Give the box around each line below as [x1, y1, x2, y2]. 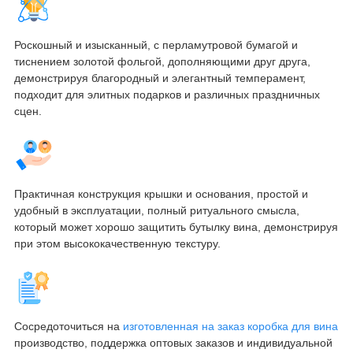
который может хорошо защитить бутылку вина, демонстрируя [13, 220, 338, 233]
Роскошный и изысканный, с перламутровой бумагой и [13, 38, 298, 51]
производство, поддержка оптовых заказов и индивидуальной [13, 336, 333, 349]
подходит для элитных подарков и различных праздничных [13, 87, 320, 101]
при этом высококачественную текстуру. [13, 236, 221, 250]
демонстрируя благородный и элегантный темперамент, [13, 71, 306, 84]
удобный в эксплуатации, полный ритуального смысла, [13, 203, 299, 217]
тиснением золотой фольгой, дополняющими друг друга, [13, 54, 310, 68]
